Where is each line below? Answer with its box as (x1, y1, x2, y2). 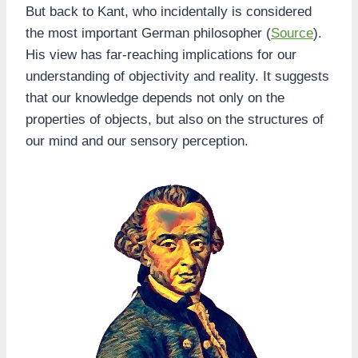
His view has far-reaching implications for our (26, 47, 296, 63)
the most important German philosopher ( (26, 26, 271, 42)
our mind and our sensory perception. (26, 133, 249, 149)
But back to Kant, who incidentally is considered (26, 4, 312, 20)
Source (271, 26, 313, 42)
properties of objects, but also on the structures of (26, 112, 324, 128)
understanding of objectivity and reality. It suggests (26, 69, 329, 85)
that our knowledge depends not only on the (26, 90, 284, 106)
